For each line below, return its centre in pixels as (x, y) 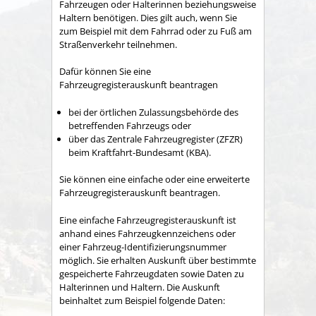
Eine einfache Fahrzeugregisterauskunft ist (148, 220)
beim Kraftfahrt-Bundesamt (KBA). (140, 152)
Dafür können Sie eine (105, 72)
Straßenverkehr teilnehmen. (118, 44)
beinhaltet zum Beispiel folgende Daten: (142, 300)
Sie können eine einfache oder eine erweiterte (154, 180)
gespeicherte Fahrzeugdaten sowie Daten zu (152, 273)
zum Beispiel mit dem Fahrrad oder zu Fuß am (156, 31)
